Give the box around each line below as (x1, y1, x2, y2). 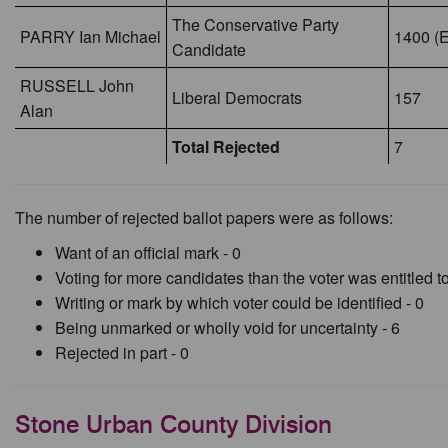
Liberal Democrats (172, 86, 302, 109)
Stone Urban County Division (15, 410, 332, 439)
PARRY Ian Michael (20, 25, 161, 48)
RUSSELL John (20, 74, 134, 97)
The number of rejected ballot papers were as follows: (15, 206, 393, 229)
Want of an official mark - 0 (55, 241, 241, 264)
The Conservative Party (172, 13, 339, 36)
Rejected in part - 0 (55, 341, 189, 364)
